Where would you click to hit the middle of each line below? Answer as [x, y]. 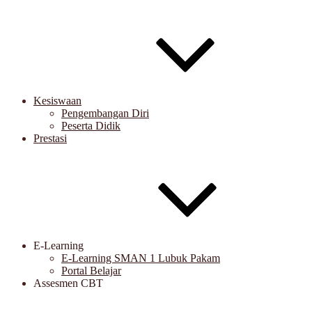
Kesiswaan [57, 101]
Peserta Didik [91, 126]
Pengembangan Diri [105, 113]
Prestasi [50, 138]
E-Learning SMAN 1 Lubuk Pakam [141, 258]
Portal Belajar [91, 271]
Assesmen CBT [68, 283]
